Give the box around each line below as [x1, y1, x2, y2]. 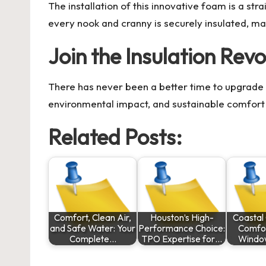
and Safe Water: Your [50, 223, 135, 235]
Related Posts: [48, 123, 182, 151]
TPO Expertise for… [141, 233, 222, 245]
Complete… [69, 233, 116, 245]
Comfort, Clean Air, [54, 212, 131, 224]
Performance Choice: [138, 223, 225, 235]
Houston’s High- [150, 212, 214, 224]
